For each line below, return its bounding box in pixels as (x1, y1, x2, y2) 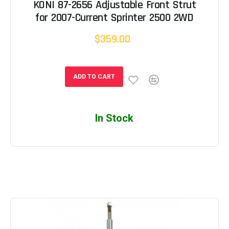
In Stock (95, 112, 134, 125)
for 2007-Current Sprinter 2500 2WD (35, 11, 194, 26)
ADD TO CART (73, 73, 115, 81)
